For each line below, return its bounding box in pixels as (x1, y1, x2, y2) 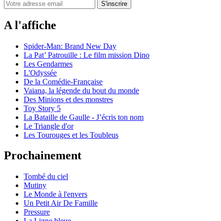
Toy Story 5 (24, 104, 61, 112)
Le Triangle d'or (24, 121, 74, 130)
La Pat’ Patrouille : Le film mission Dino (24, 50, 149, 59)
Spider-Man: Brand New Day (24, 41, 116, 50)
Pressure (24, 208, 50, 217)
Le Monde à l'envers (24, 190, 87, 199)
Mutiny (24, 181, 46, 190)
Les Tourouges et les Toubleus (24, 130, 118, 139)
